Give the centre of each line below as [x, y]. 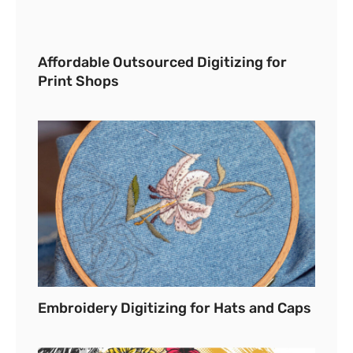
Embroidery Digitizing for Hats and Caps [175, 308]
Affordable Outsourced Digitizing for [162, 62]
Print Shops [78, 81]
